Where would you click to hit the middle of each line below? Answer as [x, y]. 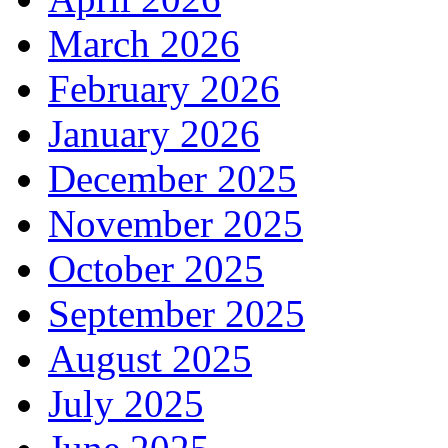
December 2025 [172, 179]
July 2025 [126, 404]
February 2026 [164, 89]
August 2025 [150, 359]
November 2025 [175, 224]
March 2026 [144, 44]
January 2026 [154, 134]
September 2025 [176, 314]
